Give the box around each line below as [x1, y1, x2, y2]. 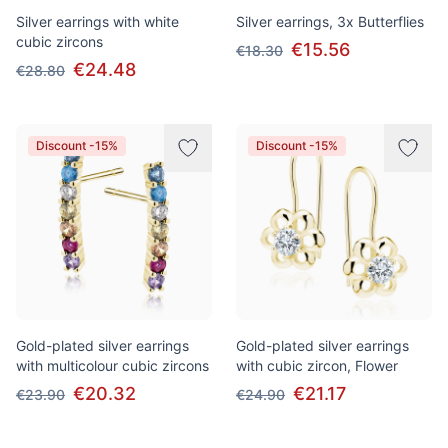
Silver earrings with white [16, 13, 179, 30]
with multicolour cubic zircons [16, 357, 209, 374]
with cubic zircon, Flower [236, 357, 398, 374]
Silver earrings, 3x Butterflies [236, 13, 424, 30]
